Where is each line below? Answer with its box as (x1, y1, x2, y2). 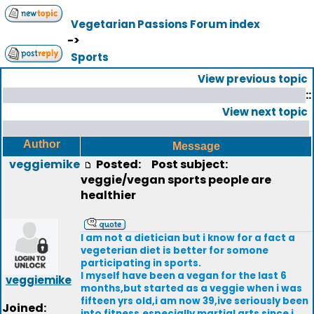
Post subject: (145, 156, 228, 172)
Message (172, 140, 220, 152)
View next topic (222, 104, 308, 119)
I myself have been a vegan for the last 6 (81, 269, 287, 282)
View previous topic (198, 71, 308, 86)
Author (22, 138, 60, 150)
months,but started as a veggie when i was (81, 282, 302, 295)
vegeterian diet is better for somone (81, 244, 268, 257)
